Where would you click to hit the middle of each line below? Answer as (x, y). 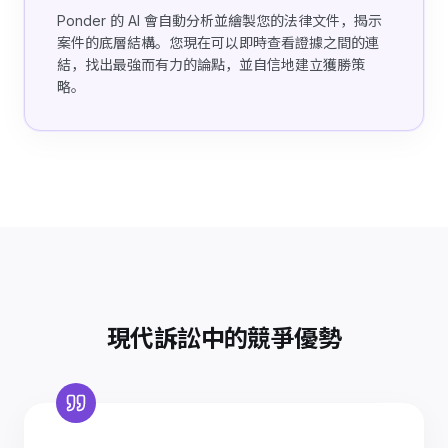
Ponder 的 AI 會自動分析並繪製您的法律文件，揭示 (219, 21)
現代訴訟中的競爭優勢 (224, 339)
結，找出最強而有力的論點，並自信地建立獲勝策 (211, 65)
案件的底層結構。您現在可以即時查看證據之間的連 (218, 43)
